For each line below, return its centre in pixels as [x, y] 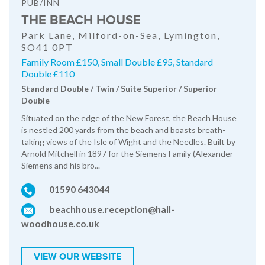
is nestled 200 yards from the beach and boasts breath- [123, 130]
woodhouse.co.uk [60, 224]
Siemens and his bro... [61, 166]
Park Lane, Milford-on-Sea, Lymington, [121, 35]
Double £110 [48, 74]
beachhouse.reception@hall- [112, 209]
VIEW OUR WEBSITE [77, 257]
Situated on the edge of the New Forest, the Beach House [129, 118]
